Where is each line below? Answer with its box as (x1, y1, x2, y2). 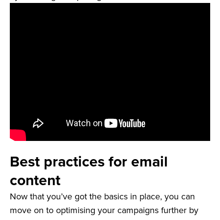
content (10, 169, 60, 191)
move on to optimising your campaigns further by (10, 204, 198, 217)
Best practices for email (10, 151, 168, 172)
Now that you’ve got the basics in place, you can (10, 190, 195, 203)
